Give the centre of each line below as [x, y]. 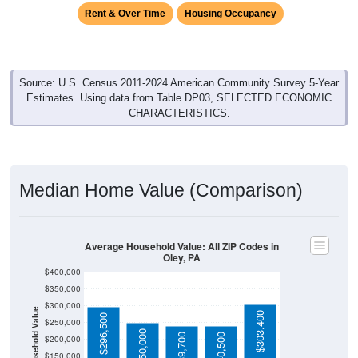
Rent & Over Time [125, 14]
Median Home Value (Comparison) [161, 191]
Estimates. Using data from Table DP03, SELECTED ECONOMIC [179, 98]
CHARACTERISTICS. [179, 113]
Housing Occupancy [230, 14]
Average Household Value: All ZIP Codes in [182, 246]
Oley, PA [182, 258]
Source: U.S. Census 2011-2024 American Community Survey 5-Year [179, 83]
